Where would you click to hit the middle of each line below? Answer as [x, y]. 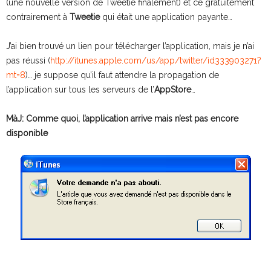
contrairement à [38, 17]
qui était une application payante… [166, 17]
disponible [27, 133]
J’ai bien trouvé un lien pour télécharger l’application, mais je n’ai [130, 46]
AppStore [173, 90]
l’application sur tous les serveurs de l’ [80, 90]
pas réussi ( [28, 60]
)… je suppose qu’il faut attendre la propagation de [122, 75]
